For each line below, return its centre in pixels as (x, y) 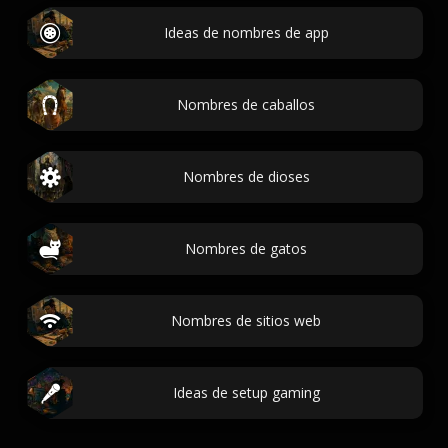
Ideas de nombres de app (246, 32)
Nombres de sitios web (246, 320)
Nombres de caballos (246, 104)
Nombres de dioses (246, 176)
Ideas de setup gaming (246, 392)
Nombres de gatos (246, 248)
